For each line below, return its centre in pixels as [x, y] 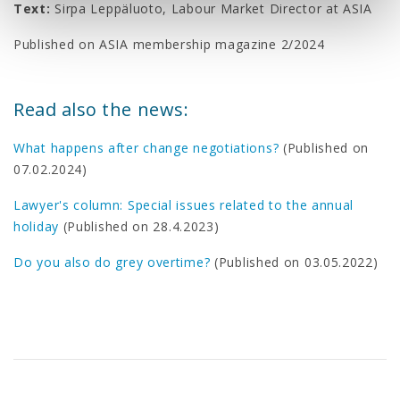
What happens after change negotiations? [146, 147]
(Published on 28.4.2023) [139, 226]
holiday [36, 226]
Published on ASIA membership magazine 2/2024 [169, 44]
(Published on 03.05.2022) [294, 262]
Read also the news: [101, 109]
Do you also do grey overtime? [112, 262]
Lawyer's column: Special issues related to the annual [184, 204]
